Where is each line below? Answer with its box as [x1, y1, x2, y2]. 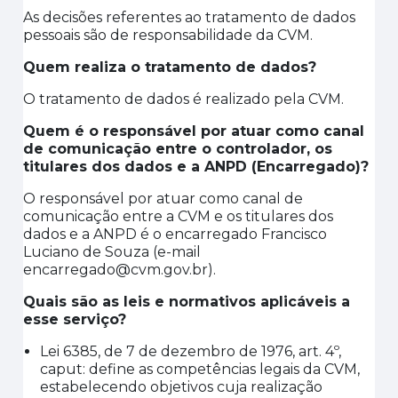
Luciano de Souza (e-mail [23, 243, 202, 260]
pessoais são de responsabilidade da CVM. [23, 27, 314, 44]
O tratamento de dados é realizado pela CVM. [23, 91, 345, 107]
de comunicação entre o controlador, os [23, 140, 333, 157]
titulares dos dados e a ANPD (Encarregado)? [23, 158, 370, 175]
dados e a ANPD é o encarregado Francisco [23, 226, 328, 243]
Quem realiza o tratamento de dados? [23, 59, 317, 76]
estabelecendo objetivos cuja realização [40, 378, 323, 395]
